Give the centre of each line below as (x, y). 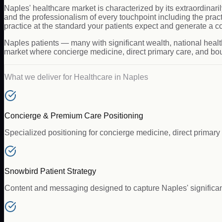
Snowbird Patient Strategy (50, 171)
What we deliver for (39, 77)
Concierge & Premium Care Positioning (74, 115)
